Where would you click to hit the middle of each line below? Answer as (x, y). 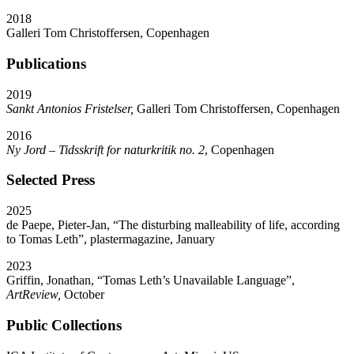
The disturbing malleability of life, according (229, 225)
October (84, 295)
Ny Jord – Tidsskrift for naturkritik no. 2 (105, 149)
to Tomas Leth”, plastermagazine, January (111, 239)
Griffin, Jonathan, (52, 281)
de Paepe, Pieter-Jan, (60, 225)
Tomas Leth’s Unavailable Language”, (199, 281)
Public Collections (64, 325)
